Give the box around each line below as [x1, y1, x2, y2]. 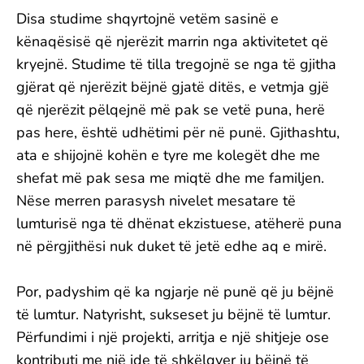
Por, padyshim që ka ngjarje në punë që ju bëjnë [16, 282, 334, 301]
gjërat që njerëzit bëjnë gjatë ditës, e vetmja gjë [16, 77, 329, 97]
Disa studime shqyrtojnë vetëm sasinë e [16, 9, 279, 28]
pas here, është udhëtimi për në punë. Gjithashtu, [16, 123, 340, 142]
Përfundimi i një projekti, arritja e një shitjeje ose [16, 327, 329, 347]
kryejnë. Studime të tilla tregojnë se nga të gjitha [16, 54, 336, 74]
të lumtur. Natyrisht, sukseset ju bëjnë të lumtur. [16, 305, 331, 324]
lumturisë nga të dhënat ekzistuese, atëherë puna [16, 214, 342, 233]
